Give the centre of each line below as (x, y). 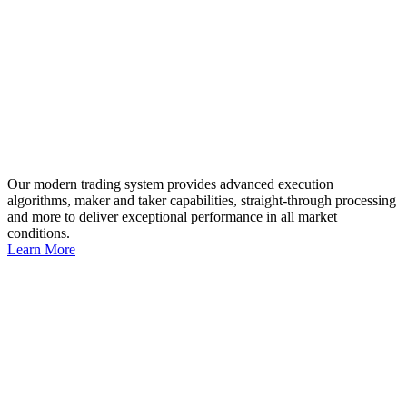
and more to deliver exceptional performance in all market (172, 217)
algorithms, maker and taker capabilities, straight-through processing (202, 200)
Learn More (41, 249)
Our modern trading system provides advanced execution (170, 184)
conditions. (39, 233)
